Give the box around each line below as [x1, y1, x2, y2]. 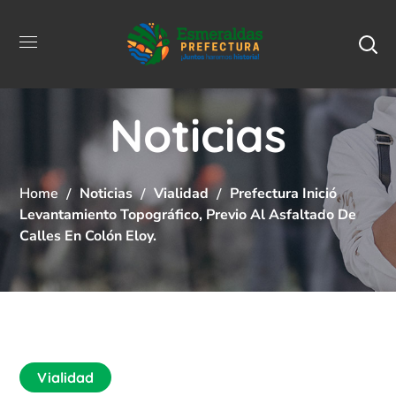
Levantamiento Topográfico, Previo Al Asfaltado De [19, 204, 357, 225]
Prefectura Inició [230, 183, 338, 203]
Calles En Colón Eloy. [19, 225, 157, 246]
